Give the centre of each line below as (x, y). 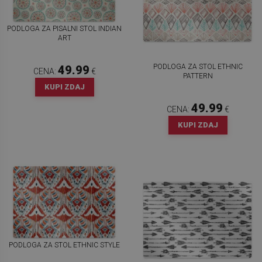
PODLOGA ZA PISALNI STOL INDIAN (64, 28)
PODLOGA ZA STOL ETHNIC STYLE (64, 245)
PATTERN (198, 76)
